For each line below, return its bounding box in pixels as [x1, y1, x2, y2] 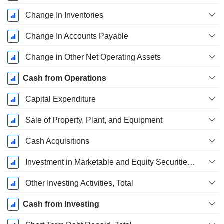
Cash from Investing [22, 200, 99, 209]
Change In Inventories [25, 11, 103, 20]
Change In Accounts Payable [25, 32, 128, 41]
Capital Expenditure [25, 95, 96, 104]
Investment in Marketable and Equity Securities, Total [187, 158, 195, 167]
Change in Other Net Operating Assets [25, 53, 161, 62]
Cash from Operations [22, 74, 106, 83]
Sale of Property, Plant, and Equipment [25, 116, 162, 125]
